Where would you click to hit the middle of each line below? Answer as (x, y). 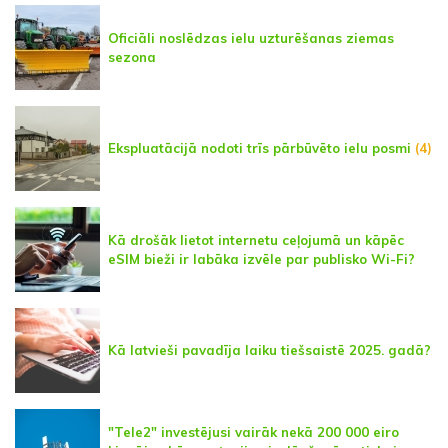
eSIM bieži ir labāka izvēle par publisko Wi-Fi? (261, 258)
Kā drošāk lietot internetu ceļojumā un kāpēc (256, 239)
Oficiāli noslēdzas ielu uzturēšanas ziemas (251, 37)
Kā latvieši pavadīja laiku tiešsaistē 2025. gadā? (269, 350)
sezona (132, 56)
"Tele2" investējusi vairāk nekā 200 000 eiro (253, 432)
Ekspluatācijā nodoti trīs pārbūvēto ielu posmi (259, 148)
